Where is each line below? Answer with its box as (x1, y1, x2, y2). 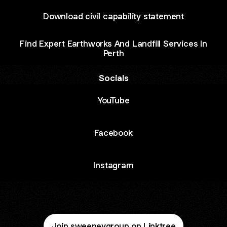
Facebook (94, 127, 133, 138)
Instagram (93, 159, 134, 171)
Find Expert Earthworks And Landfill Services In (20, 38, 207, 49)
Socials (98, 72, 129, 84)
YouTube (97, 94, 130, 106)
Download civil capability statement (43, 10, 184, 22)
